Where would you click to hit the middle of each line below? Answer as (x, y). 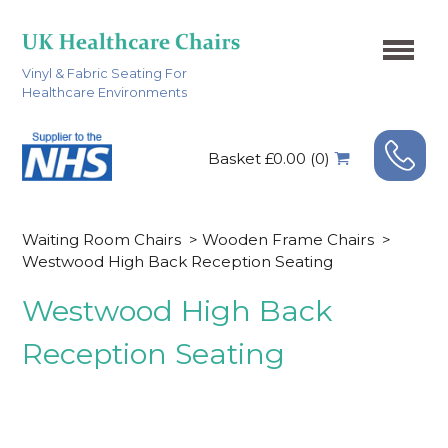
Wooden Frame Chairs (288, 239)
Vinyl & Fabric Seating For (105, 73)
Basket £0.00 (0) (268, 158)
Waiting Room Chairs (102, 239)
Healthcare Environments (105, 92)
